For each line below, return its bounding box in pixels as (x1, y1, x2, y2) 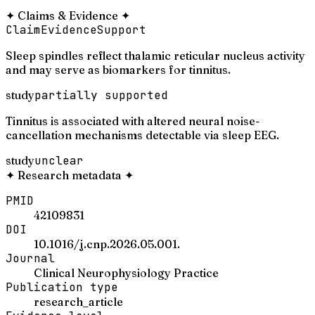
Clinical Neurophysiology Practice (34, 265, 219, 280)
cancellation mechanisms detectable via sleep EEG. (6, 127, 279, 142)
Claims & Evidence (18, 8, 118, 22)
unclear (34, 153, 84, 168)
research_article (34, 294, 123, 309)
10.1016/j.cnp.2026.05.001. (34, 236, 180, 251)
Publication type (6, 279, 118, 295)
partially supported (34, 87, 168, 103)
